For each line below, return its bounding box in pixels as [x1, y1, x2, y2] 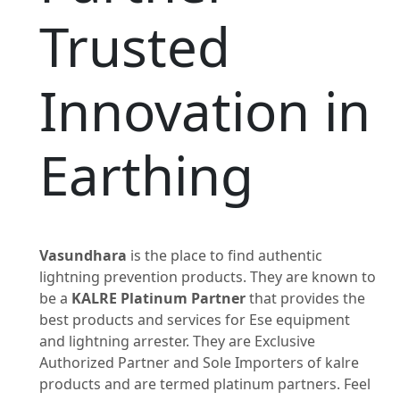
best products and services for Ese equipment [39, 310, 350, 329]
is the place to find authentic [127, 246, 322, 265]
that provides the [246, 288, 365, 308]
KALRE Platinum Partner [71, 288, 246, 308]
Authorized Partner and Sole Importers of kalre [39, 353, 359, 372]
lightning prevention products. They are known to [39, 267, 376, 287]
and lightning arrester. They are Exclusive [39, 331, 315, 351]
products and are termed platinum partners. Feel [39, 374, 371, 394]
